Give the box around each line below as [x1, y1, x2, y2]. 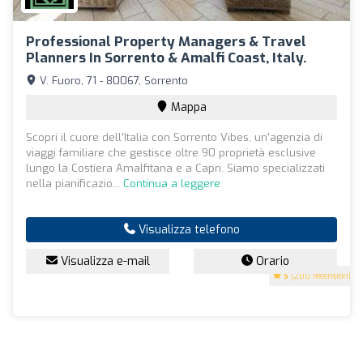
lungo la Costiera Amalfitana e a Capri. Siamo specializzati [26, 160, 325, 175]
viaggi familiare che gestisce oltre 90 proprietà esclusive [26, 145, 316, 160]
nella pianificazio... [26, 176, 123, 190]
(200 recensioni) [288, 270, 354, 281]
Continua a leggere [123, 176, 220, 190]
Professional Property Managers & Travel [26, 32, 306, 51]
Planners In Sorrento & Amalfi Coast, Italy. [26, 48, 306, 67]
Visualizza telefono [135, 221, 240, 237]
